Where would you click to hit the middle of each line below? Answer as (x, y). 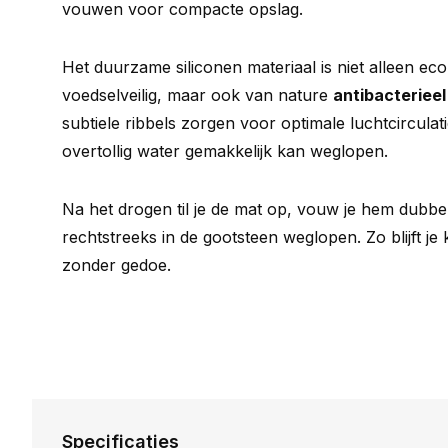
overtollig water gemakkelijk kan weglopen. (225, 151)
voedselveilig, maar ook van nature (197, 95)
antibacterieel (389, 95)
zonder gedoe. (116, 265)
